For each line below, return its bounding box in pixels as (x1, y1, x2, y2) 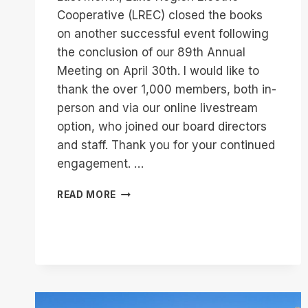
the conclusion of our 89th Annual (57, 45, 245, 60)
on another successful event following (57, 27, 269, 41)
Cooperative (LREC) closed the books (57, 8, 263, 23)
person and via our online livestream (57, 101, 258, 115)
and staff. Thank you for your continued (57, 138, 275, 153)
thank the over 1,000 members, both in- (57, 82, 276, 97)
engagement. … (57, 157, 144, 171)
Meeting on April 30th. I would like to (57, 64, 259, 78)
